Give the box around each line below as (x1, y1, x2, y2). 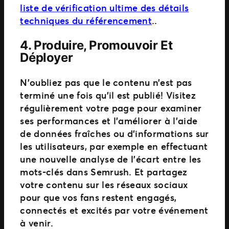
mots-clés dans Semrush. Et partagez (20, 165, 188, 178)
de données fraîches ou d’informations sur (20, 127, 209, 140)
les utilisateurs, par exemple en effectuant (20, 140, 208, 152)
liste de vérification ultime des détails (20, 1, 189, 14)
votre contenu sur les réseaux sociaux (20, 178, 188, 191)
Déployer (20, 50, 73, 65)
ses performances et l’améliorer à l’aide (20, 114, 198, 127)
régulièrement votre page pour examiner (20, 101, 202, 114)
